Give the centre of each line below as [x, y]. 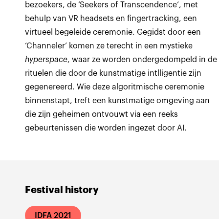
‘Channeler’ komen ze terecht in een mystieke [109, 46]
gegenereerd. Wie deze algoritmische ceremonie [115, 87]
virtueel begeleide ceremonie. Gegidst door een [113, 32]
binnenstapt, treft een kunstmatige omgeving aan [118, 101]
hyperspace [46, 60]
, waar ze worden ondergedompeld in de [142, 60]
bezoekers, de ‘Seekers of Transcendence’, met [112, 5]
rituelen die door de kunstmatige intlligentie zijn [113, 73]
